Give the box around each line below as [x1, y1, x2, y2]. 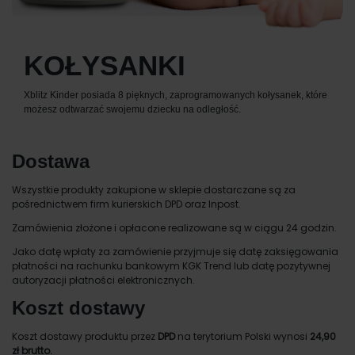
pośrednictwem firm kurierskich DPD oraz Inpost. [12, 197, 241, 211]
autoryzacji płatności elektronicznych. [12, 273, 195, 287]
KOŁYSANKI [24, 50, 185, 82]
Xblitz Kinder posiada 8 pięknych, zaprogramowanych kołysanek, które [24, 89, 327, 101]
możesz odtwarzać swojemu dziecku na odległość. [24, 103, 241, 115]
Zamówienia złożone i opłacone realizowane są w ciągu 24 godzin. [12, 220, 337, 235]
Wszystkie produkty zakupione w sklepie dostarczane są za [12, 182, 296, 197]
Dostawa [12, 150, 90, 172]
